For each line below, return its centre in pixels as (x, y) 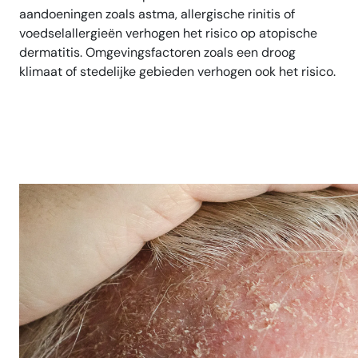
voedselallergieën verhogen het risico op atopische (168, 34)
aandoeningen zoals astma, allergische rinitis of (157, 14)
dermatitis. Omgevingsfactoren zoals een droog (157, 53)
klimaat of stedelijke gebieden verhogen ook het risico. (177, 72)
